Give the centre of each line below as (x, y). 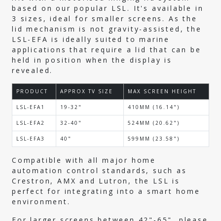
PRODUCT (32, 91)
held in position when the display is (92, 60)
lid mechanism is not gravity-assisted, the (107, 29)
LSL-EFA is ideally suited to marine (91, 39)
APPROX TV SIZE (87, 91)
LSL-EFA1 (31, 107)
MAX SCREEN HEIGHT (162, 91)
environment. (41, 201)
